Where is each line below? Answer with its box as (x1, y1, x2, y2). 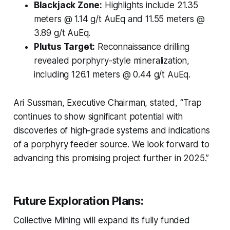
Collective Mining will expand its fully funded (13, 215, 190, 226)
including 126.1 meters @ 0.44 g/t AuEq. (33, 69, 191, 80)
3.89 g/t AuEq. (33, 28, 91, 39)
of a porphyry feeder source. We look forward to (13, 139, 209, 150)
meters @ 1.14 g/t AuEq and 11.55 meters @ (33, 14, 205, 25)
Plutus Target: (33, 42, 95, 52)
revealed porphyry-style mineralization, (33, 55, 190, 66)
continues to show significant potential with (13, 111, 183, 122)
